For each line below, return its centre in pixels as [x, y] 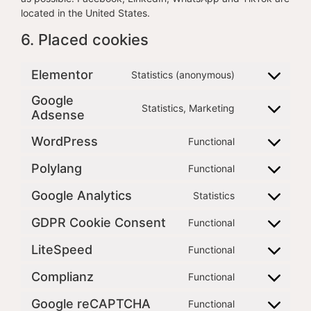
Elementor [62, 74]
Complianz [62, 276]
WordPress [65, 141]
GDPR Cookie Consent [99, 222]
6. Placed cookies [85, 40]
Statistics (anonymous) [183, 74]
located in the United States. [85, 13]
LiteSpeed [62, 249]
